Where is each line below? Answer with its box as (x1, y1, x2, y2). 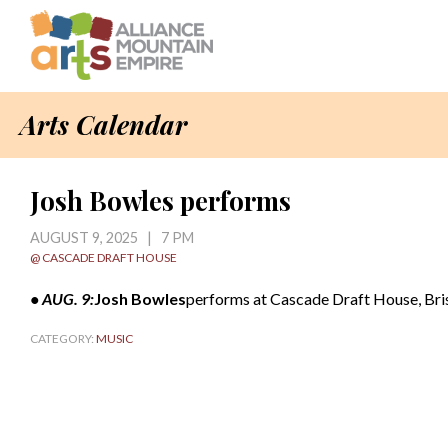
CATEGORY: (30, 331, 96, 346)
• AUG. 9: (30, 289, 94, 308)
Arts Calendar (20, 107, 187, 142)
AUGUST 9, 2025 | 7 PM (30, 229, 194, 246)
